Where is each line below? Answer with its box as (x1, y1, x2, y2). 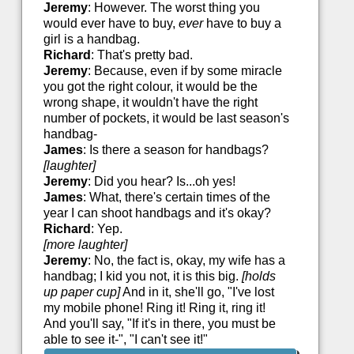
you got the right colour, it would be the (43, 80, 258, 94)
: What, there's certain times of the (82, 190, 270, 205)
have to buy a (202, 17, 281, 31)
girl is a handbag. (43, 32, 140, 47)
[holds (241, 269, 276, 284)
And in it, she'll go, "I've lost (119, 285, 274, 299)
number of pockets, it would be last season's (43, 111, 289, 126)
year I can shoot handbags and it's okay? (43, 206, 271, 220)
